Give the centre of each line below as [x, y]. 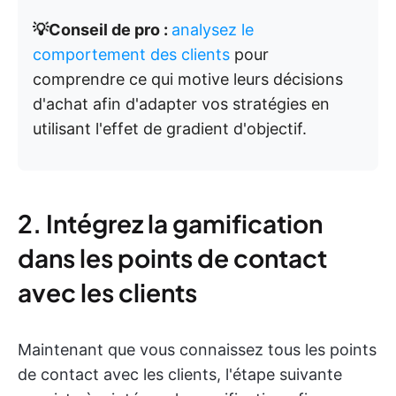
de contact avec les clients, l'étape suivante [180, 374]
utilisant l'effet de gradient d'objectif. [170, 128]
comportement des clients [131, 54]
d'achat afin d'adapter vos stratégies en [181, 103]
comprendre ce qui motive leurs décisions [188, 79]
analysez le [213, 29]
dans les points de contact [172, 257]
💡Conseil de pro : [102, 29]
